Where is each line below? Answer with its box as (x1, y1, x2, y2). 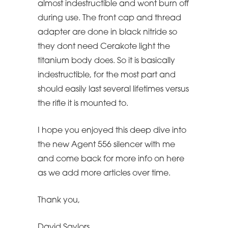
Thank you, (38, 196, 80, 205)
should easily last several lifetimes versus (38, 85, 189, 94)
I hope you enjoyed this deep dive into (38, 126, 186, 135)
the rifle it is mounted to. (38, 99, 128, 108)
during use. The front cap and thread (38, 14, 181, 22)
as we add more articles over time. (38, 169, 170, 178)
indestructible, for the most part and (38, 71, 176, 79)
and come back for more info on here (38, 155, 184, 163)
